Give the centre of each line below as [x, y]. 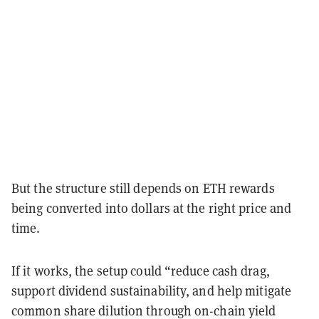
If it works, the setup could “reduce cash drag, [141, 271]
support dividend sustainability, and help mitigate [152, 291]
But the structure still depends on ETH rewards [143, 189]
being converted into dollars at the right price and [152, 209]
